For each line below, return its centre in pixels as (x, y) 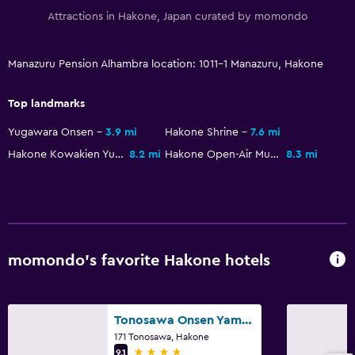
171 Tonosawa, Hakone (162, 336)
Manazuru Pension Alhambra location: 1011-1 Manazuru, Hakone (166, 64)
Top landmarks (46, 103)
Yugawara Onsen (51, 132)
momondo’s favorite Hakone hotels (139, 261)
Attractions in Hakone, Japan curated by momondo (177, 16)
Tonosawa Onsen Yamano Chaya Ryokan (247, 320)
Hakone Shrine (202, 132)
